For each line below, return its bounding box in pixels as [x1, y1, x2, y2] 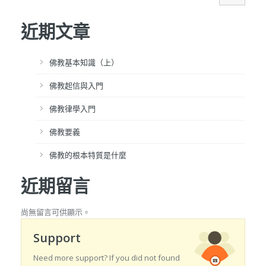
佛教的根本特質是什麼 [49, 150, 126, 160]
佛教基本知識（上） [49, 57, 119, 68]
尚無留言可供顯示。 [21, 207, 90, 217]
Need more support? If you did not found [33, 252, 180, 263]
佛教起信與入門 [49, 80, 103, 91]
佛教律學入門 [49, 103, 96, 114]
